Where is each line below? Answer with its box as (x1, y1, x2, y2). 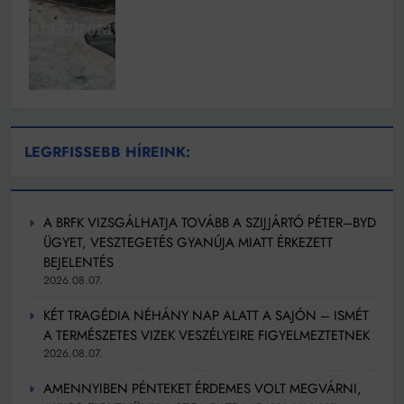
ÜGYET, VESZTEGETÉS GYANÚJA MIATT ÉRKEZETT (43, 233, 333, 253)
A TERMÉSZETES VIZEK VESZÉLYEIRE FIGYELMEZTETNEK (43, 326, 370, 346)
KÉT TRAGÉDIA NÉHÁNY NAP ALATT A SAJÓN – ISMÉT (43, 306, 369, 326)
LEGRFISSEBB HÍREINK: (24, 142, 190, 163)
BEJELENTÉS (43, 252, 114, 273)
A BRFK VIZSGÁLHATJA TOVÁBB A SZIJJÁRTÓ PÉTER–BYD (43, 213, 376, 234)
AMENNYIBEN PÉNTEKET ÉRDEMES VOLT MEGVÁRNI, (43, 379, 362, 399)
